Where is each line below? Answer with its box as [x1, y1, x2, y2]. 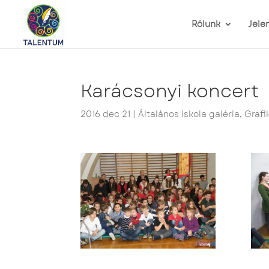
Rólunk [192, 18, 220, 30]
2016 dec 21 [80, 108, 131, 120]
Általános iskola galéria [138, 108, 240, 120]
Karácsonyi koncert [80, 78, 259, 104]
